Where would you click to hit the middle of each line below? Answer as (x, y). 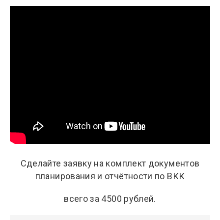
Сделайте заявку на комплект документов (110, 163)
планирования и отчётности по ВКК (110, 176)
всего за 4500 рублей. (110, 199)
